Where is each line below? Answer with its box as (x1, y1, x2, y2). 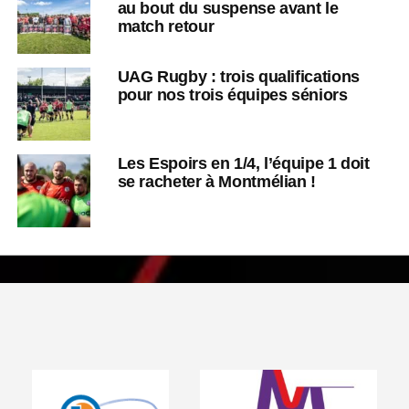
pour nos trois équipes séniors (117, 84, 348, 104)
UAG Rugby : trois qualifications (117, 66, 360, 86)
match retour (117, 16, 215, 36)
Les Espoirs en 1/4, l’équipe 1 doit (117, 152, 370, 173)
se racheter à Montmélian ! (117, 171, 316, 191)
